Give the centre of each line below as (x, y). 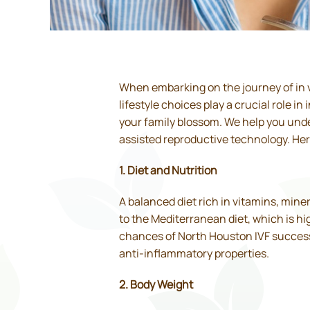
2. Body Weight (156, 285)
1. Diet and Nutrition (168, 171)
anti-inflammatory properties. (194, 254)
